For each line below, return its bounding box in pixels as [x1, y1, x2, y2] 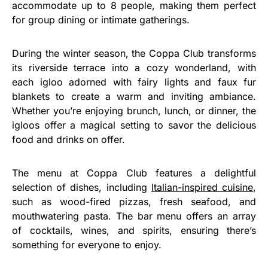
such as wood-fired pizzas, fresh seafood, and [12, 196, 256, 208]
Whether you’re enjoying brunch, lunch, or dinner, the [12, 105, 256, 117]
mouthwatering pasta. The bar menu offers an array [12, 210, 256, 223]
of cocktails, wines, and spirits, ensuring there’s [12, 224, 256, 237]
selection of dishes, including [12, 181, 151, 194]
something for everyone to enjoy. [12, 239, 162, 251]
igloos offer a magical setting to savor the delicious [12, 119, 256, 132]
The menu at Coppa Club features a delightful [12, 167, 256, 179]
